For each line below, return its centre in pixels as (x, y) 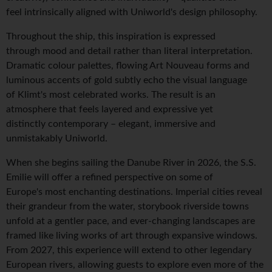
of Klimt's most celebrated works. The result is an (111, 95)
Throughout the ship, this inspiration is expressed (111, 37)
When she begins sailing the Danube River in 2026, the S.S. (131, 163)
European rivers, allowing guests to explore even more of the (135, 265)
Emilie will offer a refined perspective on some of (110, 178)
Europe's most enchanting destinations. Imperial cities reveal (134, 192)
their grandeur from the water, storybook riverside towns (127, 207)
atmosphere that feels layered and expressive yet (110, 110)
